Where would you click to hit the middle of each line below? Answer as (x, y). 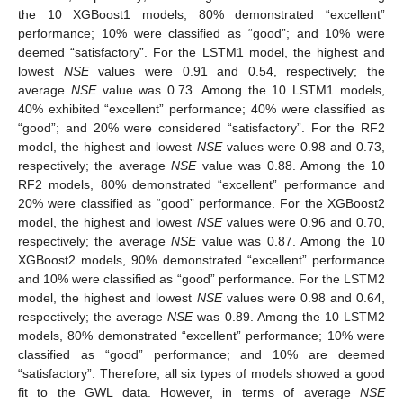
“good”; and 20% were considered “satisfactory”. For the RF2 (201, 127)
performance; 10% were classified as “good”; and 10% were (201, 33)
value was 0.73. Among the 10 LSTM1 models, (241, 90)
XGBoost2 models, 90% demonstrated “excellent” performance (201, 260)
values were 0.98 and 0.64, (303, 297)
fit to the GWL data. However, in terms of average (189, 392)
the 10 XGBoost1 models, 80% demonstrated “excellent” (201, 14)
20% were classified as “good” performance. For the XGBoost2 (201, 203)
